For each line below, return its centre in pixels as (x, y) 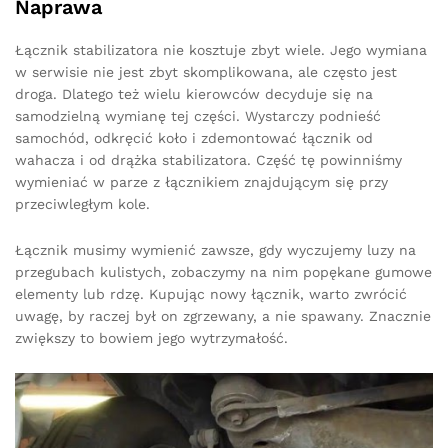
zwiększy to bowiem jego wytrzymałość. (151, 338)
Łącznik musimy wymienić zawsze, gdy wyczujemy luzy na (215, 250)
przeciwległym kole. (82, 204)
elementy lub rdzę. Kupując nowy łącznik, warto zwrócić (211, 294)
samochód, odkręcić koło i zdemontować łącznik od (194, 138)
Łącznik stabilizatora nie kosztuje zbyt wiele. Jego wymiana (221, 50)
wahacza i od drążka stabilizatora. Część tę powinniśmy (208, 160)
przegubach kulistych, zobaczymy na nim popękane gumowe (223, 272)
